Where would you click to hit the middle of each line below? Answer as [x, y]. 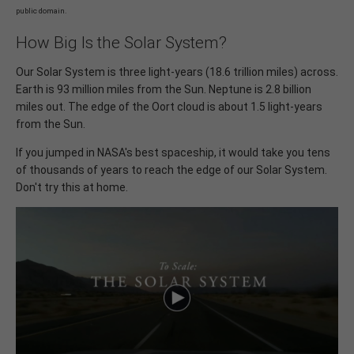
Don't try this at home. [72, 188]
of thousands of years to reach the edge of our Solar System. [171, 170]
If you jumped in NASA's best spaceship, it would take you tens [173, 153]
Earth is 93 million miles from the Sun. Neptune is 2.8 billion [164, 90]
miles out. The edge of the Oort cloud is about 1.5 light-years [169, 107]
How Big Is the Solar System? [121, 43]
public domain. [41, 11]
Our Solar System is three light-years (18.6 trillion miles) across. [177, 72]
